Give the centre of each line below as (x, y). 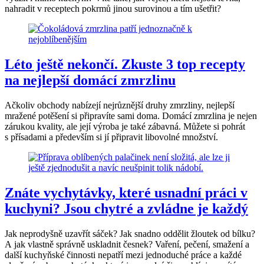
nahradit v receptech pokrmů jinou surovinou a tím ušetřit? (113, 9)
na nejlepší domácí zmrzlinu (90, 80)
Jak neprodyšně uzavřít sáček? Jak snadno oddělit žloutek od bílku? (130, 233)
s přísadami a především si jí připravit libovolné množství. (111, 137)
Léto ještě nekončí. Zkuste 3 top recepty (125, 64)
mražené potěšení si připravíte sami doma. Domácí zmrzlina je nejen (131, 115)
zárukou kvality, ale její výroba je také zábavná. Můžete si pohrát (125, 126)
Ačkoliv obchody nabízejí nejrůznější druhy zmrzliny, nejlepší (120, 105)
